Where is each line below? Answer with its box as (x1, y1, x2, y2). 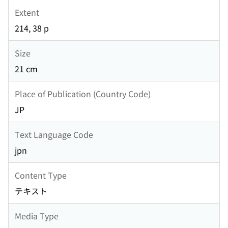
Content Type (15, 168, 67, 181)
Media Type (15, 209, 59, 222)
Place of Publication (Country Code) (15, 87, 151, 100)
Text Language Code (15, 128, 93, 140)
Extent (15, 6, 39, 18)
